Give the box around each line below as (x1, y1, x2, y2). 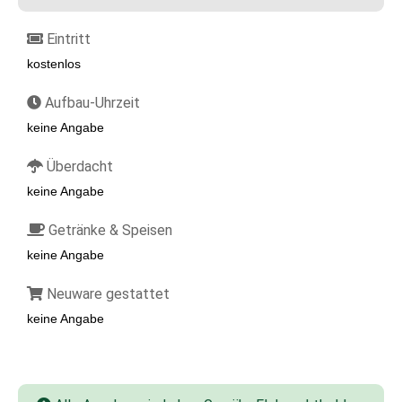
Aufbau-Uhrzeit (41, 94, 140, 111)
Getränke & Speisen (45, 222, 172, 239)
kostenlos (27, 57, 81, 71)
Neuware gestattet (43, 285, 170, 302)
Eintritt (43, 31, 91, 48)
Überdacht (43, 158, 113, 175)
